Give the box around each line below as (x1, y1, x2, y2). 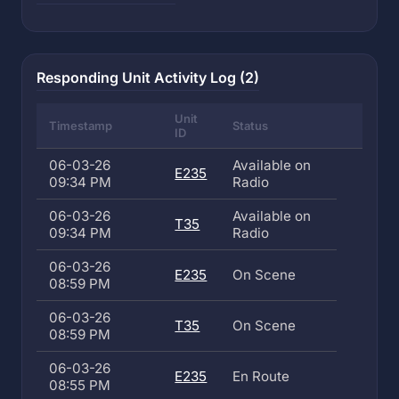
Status (232, 118, 269, 133)
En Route (232, 368, 290, 385)
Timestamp (49, 118, 113, 133)
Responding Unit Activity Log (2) (37, 69, 259, 86)
